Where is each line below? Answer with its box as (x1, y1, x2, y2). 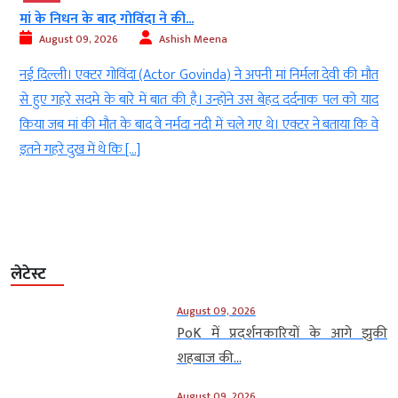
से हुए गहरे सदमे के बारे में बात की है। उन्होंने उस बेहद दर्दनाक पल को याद (20, 88, 378, 113)
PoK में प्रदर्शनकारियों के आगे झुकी (176, 322, 387, 346)
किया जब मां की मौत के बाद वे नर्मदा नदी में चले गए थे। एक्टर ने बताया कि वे (20, 113, 378, 138)
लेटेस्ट (11, 261, 46, 289)
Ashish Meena (159, 30, 227, 49)
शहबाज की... (176, 346, 242, 371)
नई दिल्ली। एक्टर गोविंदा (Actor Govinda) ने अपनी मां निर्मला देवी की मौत (20, 63, 378, 88)
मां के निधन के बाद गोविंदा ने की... (20, 7, 194, 32)
